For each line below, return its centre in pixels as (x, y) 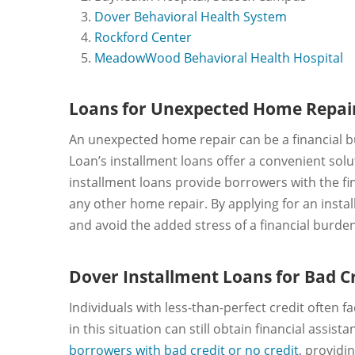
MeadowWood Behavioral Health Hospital (219, 58)
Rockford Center (143, 38)
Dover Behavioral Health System (191, 17)
